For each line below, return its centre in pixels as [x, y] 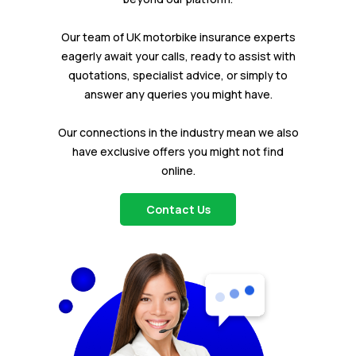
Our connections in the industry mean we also [178, 133]
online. [178, 171]
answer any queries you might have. [178, 95]
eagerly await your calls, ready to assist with [178, 56]
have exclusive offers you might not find [178, 152]
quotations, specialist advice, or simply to [178, 75]
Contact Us [178, 210]
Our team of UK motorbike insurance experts [178, 37]
